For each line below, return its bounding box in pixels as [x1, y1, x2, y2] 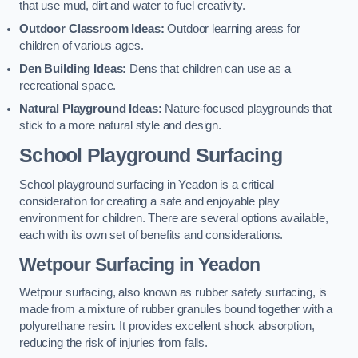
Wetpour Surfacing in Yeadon [19, 253, 261, 275]
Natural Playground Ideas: [19, 102, 162, 116]
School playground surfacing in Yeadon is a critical [19, 178, 274, 192]
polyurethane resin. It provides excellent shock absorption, [19, 320, 315, 333]
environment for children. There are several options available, [19, 212, 328, 225]
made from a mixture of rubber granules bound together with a [19, 303, 333, 316]
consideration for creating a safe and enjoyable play [19, 195, 280, 209]
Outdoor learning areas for [164, 22, 300, 36]
